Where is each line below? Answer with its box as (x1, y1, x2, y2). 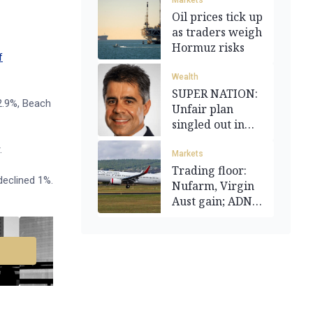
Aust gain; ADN (172, 194, 252, 209)
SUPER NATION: (172, 86, 258, 101)
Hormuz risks (172, 40, 245, 55)
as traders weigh (172, 24, 262, 40)
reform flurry (172, 132, 245, 147)
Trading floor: (172, 163, 247, 178)
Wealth (172, 72, 198, 82)
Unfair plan (172, 101, 233, 117)
